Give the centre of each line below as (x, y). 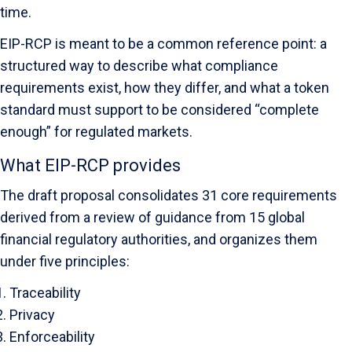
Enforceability (52, 337)
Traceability (45, 293)
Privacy (32, 315)
